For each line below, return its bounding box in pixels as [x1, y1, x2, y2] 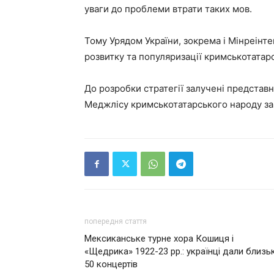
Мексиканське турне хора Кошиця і [84, 233, 234, 244]
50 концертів [84, 259, 138, 270]
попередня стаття [84, 217, 147, 226]
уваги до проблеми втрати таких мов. [84, 3, 252, 15]
